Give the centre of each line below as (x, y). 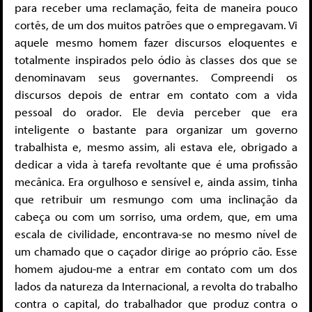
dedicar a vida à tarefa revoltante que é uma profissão (156, 164)
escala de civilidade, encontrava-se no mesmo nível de (156, 234)
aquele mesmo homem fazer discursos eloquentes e (156, 42)
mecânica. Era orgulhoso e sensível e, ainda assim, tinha (156, 182)
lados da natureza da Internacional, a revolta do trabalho (156, 286)
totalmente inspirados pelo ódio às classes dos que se (156, 60)
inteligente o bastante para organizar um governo (156, 130)
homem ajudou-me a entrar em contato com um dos (156, 269)
